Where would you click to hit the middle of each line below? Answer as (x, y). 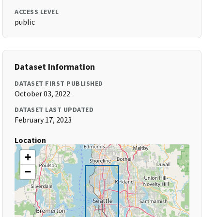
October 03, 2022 (43, 93)
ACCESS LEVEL (37, 12)
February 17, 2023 (43, 120)
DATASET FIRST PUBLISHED (59, 83)
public (25, 22)
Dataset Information (55, 67)
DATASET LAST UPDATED (54, 109)
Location (31, 140)
